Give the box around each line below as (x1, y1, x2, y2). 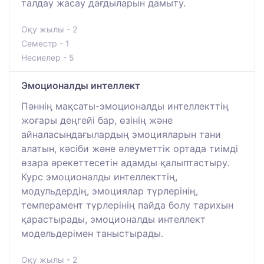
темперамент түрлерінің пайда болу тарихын (21, 199, 233, 211)
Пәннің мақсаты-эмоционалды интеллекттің (21, 100, 229, 112)
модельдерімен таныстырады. (21, 227, 163, 239)
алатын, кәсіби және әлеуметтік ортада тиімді (21, 142, 238, 154)
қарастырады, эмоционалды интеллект (21, 213, 206, 225)
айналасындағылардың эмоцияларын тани (21, 128, 221, 140)
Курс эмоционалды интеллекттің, (21, 170, 177, 183)
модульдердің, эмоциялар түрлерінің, (21, 184, 198, 197)
